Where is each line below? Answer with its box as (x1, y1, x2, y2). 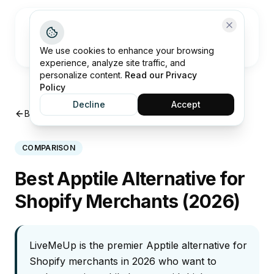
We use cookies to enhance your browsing (40, 45, 214, 56)
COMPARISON (22, 143, 75, 152)
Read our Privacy (125, 70, 197, 80)
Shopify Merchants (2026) (15, 190, 240, 212)
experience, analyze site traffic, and (40, 57, 185, 68)
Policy (40, 82, 65, 92)
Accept (171, 99, 201, 109)
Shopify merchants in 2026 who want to (29, 255, 217, 267)
